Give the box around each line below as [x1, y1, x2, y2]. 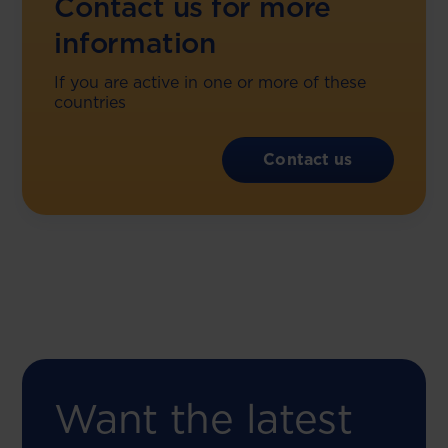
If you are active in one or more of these [54, 73, 367, 92]
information [54, 26, 216, 60]
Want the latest [54, 395, 353, 443]
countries [54, 93, 127, 112]
